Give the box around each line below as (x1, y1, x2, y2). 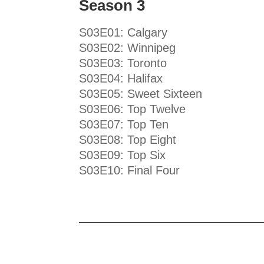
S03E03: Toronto (79, 57, 167, 70)
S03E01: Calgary (79, 26, 168, 39)
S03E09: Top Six (79, 148, 166, 162)
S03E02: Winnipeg (79, 41, 176, 55)
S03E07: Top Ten (79, 118, 169, 131)
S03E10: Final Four (79, 164, 180, 177)
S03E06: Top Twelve (79, 103, 186, 116)
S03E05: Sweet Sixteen (79, 87, 203, 101)
